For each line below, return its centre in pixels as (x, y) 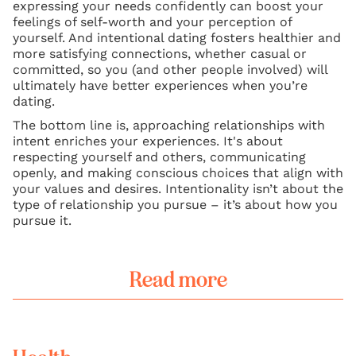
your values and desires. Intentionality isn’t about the (178, 189)
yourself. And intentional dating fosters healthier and (177, 38)
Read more (178, 280)
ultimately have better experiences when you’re (160, 86)
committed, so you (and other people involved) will (170, 70)
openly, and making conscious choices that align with (178, 173)
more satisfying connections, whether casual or (160, 54)
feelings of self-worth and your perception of (152, 22)
